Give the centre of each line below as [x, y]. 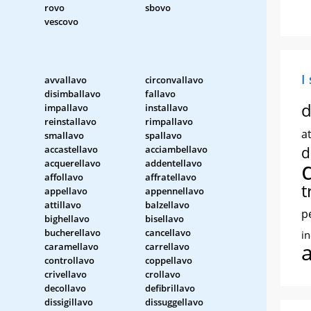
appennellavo [175, 191]
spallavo [163, 135]
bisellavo [165, 218]
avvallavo [66, 79]
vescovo [61, 21]
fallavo [160, 93]
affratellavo [171, 177]
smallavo [64, 135]
